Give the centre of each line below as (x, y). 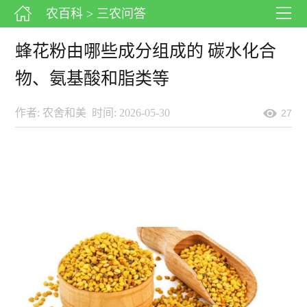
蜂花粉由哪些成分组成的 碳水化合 (146, 51)
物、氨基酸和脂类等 (93, 78)
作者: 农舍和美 (51, 113)
